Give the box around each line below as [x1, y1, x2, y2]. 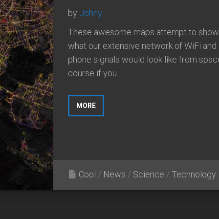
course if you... [68, 67, 121, 78]
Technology [172, 169, 216, 179]
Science [133, 169, 164, 179]
